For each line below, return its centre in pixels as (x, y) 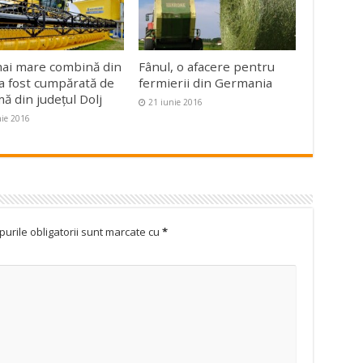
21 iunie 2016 (176, 102)
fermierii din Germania (206, 83)
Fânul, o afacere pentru (207, 67)
